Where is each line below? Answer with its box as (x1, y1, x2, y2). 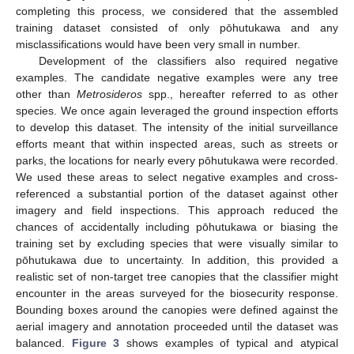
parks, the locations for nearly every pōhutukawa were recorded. (16, 154, 338, 168)
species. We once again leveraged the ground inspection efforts (16, 104, 338, 118)
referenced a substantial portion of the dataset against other (16, 187, 338, 201)
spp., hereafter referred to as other (142, 88, 338, 101)
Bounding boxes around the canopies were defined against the (16, 303, 338, 317)
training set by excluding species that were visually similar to (16, 237, 338, 250)
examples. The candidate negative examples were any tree (16, 71, 338, 85)
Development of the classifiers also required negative (38, 55, 338, 68)
